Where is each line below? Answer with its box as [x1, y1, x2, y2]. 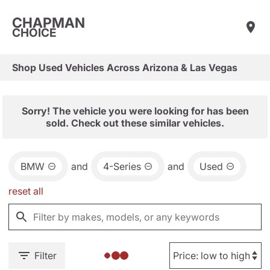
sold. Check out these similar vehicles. [46, 117, 224, 129]
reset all [8, 185, 43, 197]
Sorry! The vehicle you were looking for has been [21, 105, 249, 117]
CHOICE [12, 25, 57, 40]
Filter [34, 250, 57, 262]
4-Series [103, 160, 141, 172]
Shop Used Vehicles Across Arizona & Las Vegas [12, 61, 237, 74]
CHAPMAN [12, 14, 85, 31]
